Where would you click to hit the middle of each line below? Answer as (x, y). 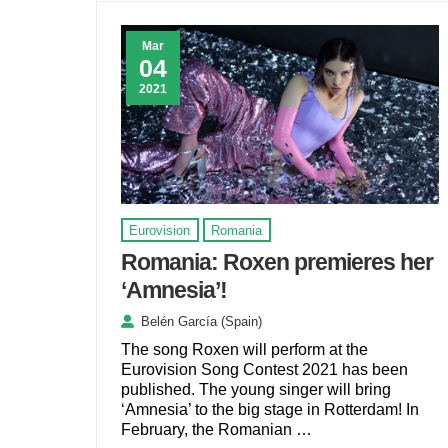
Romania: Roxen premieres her (276, 261)
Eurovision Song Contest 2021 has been (264, 369)
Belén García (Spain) (201, 321)
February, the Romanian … (216, 429)
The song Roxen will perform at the (244, 349)
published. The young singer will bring (255, 389)
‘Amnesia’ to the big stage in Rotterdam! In (269, 409)
